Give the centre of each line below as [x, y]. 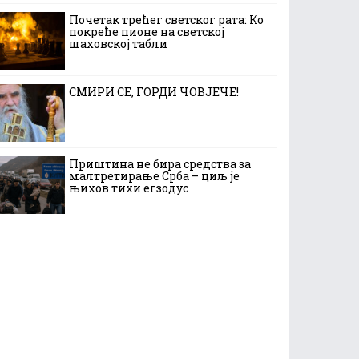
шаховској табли [118, 44]
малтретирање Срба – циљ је [154, 176]
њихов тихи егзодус [129, 188]
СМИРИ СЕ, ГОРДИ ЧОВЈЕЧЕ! [154, 92]
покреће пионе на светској [147, 32]
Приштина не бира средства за [160, 164]
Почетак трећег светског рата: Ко [166, 20]
